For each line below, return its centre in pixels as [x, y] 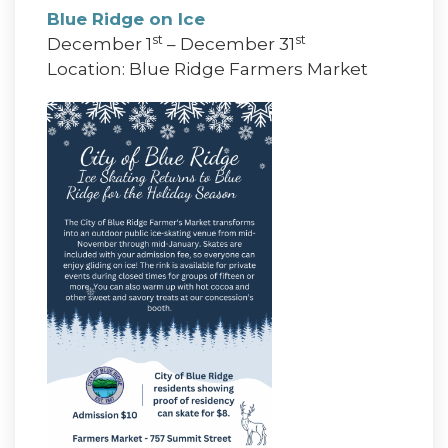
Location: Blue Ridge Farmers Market [207, 68]
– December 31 [229, 43]
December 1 [99, 43]
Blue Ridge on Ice [126, 18]
